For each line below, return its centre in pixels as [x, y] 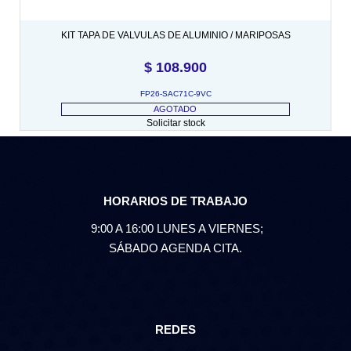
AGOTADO [175, 109]
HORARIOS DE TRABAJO [175, 201]
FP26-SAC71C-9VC [175, 93]
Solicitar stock [175, 123]
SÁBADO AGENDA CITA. [175, 248]
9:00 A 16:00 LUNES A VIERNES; [175, 228]
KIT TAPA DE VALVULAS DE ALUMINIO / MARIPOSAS [175, 35]
